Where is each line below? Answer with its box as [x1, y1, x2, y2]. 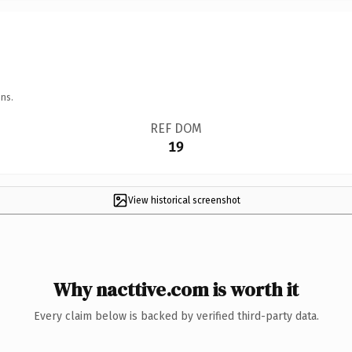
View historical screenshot [127, 194, 240, 206]
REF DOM [149, 120, 202, 136]
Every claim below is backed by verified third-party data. [33, 309, 319, 323]
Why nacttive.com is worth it [53, 276, 299, 302]
